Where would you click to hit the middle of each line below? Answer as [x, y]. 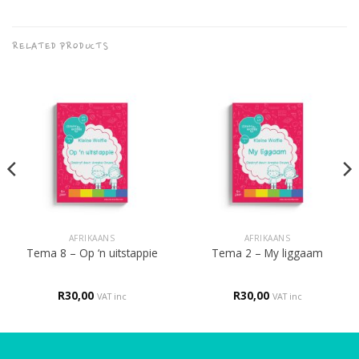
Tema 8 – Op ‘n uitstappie [92, 252]
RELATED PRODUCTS [61, 46]
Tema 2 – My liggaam [267, 252]
